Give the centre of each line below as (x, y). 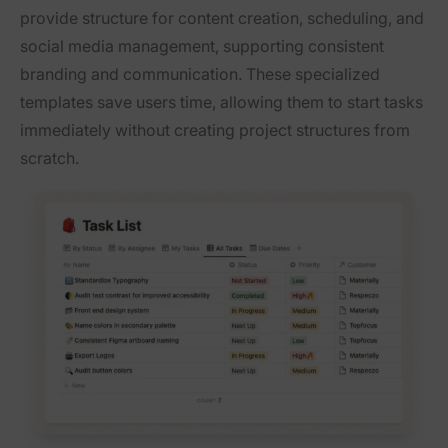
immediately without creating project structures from (215, 129)
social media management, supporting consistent (202, 45)
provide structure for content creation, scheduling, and (222, 17)
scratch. (49, 157)
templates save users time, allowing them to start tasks (221, 101)
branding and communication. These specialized (200, 73)
